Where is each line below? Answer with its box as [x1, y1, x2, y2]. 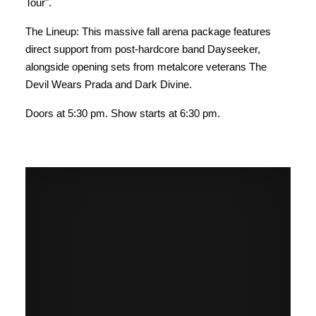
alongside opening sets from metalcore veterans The [25, 61, 267, 73]
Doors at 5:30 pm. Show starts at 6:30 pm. [25, 107, 220, 120]
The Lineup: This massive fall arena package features [25, 25, 271, 38]
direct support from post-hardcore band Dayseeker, [25, 43, 260, 56]
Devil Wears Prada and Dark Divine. [25, 78, 192, 91]
